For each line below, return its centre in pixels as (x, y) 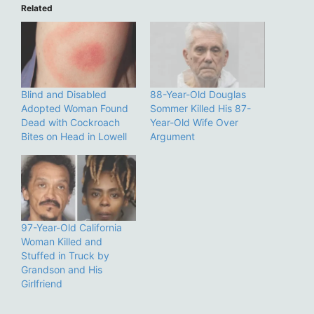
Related (37, 8)
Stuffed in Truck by (65, 255)
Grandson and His (62, 269)
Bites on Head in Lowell (74, 137)
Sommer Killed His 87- (200, 109)
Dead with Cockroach (70, 123)
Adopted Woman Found (75, 109)
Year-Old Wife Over (194, 123)
